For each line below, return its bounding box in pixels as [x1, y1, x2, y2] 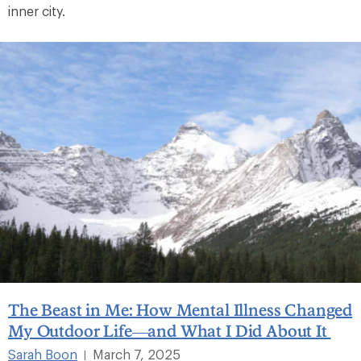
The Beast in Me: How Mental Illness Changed [8, 299, 353, 319]
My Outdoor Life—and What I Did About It [8, 320, 331, 340]
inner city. [8, 3, 65, 19]
